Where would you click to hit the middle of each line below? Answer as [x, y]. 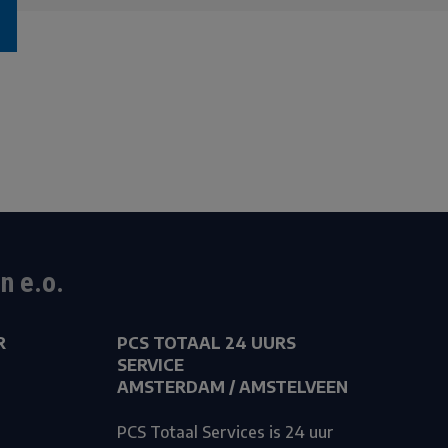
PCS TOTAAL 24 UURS [206, 343]
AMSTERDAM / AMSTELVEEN [232, 387]
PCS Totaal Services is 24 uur [225, 432]
